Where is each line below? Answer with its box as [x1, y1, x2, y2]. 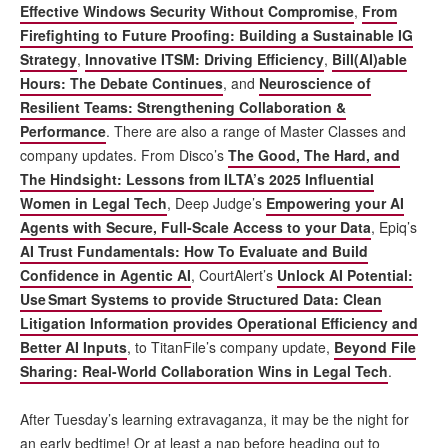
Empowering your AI [266, 192, 404, 213]
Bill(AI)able [332, 48, 407, 69]
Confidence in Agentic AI [20, 264, 191, 285]
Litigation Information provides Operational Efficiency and [20, 312, 418, 333]
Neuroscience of [259, 72, 371, 93]
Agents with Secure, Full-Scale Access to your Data [20, 216, 371, 237]
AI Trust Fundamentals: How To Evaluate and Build [20, 240, 368, 261]
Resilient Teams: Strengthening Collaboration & [20, 96, 346, 117]
